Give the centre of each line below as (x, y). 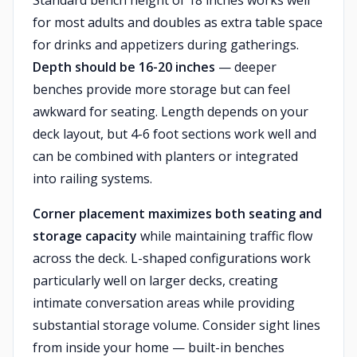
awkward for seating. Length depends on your (171, 112)
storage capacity (85, 236)
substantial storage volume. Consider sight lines (177, 325)
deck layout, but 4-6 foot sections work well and (175, 134)
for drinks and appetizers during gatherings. (166, 45)
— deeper (246, 67)
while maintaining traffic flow (225, 236)
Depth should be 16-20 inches (124, 67)
